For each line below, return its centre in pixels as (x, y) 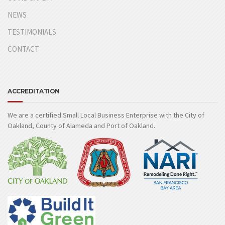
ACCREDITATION (34, 91)
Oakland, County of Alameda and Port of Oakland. (81, 125)
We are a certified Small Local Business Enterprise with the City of (106, 115)
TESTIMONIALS (32, 32)
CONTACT (23, 49)
